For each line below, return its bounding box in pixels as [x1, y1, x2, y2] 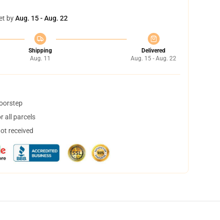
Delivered [141, 47, 165, 54]
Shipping [28, 47, 52, 54]
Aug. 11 [29, 55, 51, 62]
